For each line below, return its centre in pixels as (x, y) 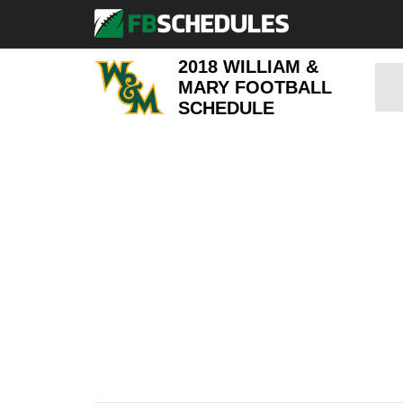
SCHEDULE (227, 107)
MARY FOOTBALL (255, 87)
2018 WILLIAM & (249, 66)
